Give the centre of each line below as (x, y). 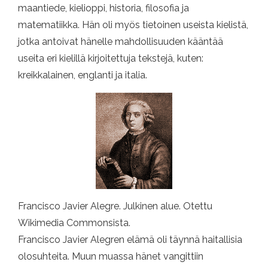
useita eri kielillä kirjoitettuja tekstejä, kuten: (111, 58)
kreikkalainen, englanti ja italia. (83, 75)
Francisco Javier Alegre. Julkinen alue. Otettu (115, 206)
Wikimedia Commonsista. (74, 223)
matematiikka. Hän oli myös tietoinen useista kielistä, (133, 25)
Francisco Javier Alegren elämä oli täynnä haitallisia (130, 240)
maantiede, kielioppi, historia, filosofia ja (103, 8)
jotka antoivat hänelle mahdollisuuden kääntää (121, 42)
